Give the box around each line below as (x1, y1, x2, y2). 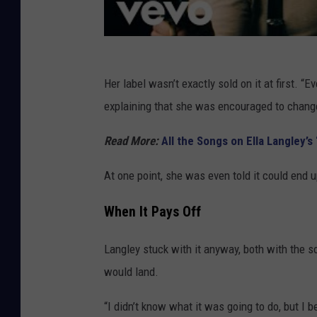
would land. (104, 265, 158, 279)
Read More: (104, 134, 161, 149)
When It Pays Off (104, 204, 201, 221)
